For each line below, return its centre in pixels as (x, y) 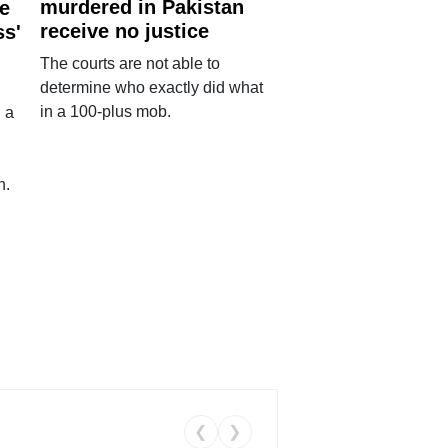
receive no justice (125, 31)
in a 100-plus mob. (106, 112)
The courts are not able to (130, 64)
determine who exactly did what (152, 88)
